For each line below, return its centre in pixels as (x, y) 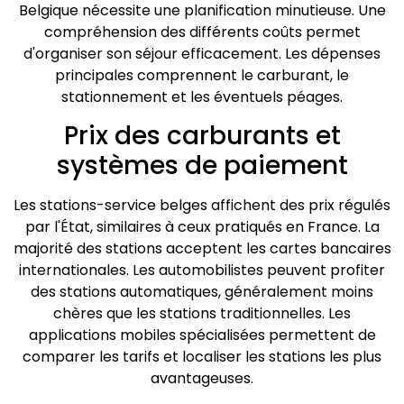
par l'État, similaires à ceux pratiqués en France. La (202, 227)
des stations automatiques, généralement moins (202, 292)
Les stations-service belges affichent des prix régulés (202, 206)
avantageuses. (202, 379)
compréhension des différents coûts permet (202, 32)
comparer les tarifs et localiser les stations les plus (202, 357)
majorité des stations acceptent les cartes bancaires (202, 249)
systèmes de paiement (202, 166)
